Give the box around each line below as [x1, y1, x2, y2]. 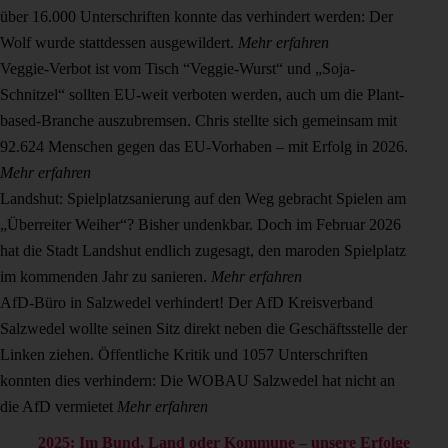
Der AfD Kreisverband [228, 293, 373, 311]
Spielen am [336, 189, 406, 207]
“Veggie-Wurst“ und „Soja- [183, 59, 355, 77]
